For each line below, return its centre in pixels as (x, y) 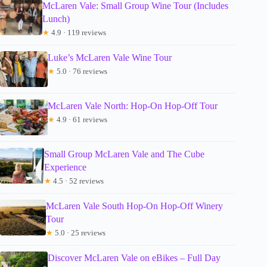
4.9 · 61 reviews (81, 119)
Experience (66, 167)
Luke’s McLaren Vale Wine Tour (110, 57)
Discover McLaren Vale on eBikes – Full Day (134, 257)
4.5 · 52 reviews (78, 181)
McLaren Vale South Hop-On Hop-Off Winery (134, 206)
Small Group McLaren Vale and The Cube (125, 154)
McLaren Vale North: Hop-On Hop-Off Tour (133, 105)
